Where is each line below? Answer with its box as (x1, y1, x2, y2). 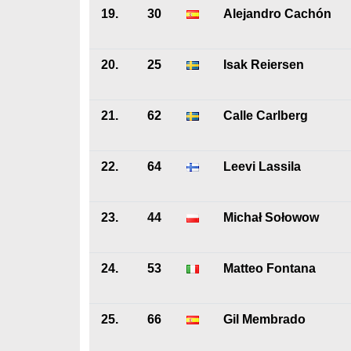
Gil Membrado (223, 313, 306, 326)
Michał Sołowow (223, 211, 319, 224)
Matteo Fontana (223, 262, 316, 275)
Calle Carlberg (223, 109, 308, 122)
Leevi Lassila (223, 160, 301, 173)
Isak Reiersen (223, 58, 304, 71)
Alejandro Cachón (223, 7, 331, 20)
